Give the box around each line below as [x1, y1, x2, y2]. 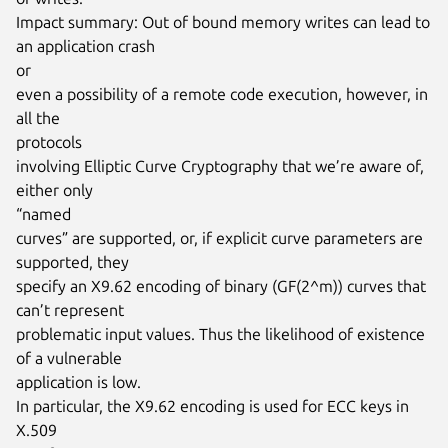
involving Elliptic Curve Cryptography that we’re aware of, [16, 156, 424, 175]
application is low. [16, 372, 141, 391]
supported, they [16, 252, 129, 271]
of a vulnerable [16, 348, 122, 367]
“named [16, 204, 71, 223]
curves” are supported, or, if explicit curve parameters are [16, 228, 423, 247]
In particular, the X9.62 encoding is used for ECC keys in [16, 396, 409, 415]
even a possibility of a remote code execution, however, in [16, 84, 428, 103]
